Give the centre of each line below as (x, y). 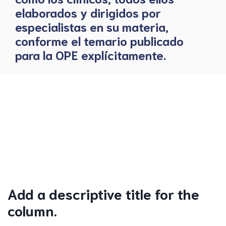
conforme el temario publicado (99, 40)
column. (32, 210)
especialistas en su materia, (92, 26)
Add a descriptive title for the (103, 193)
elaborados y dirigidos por (88, 12)
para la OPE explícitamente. (91, 54)
